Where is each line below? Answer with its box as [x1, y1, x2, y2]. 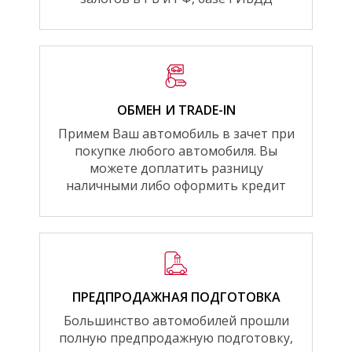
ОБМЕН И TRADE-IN [116, 101, 236, 119]
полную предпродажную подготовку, [59, 328, 293, 346]
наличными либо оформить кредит [66, 176, 286, 194]
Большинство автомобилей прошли [63, 311, 289, 329]
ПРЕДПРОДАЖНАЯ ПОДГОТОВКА [71, 288, 280, 306]
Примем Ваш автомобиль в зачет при [57, 124, 295, 142]
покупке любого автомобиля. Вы [75, 141, 277, 159]
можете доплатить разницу [89, 159, 263, 177]
